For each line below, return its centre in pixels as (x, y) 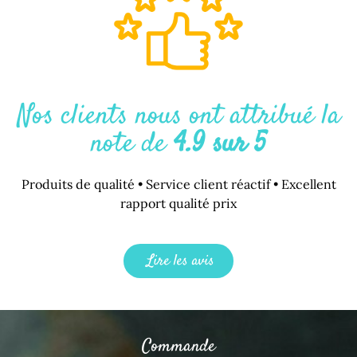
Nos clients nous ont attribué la (178, 116)
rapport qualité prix (178, 203)
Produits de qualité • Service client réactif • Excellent (178, 184)
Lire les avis (180, 261)
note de (132, 144)
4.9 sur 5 (220, 144)
